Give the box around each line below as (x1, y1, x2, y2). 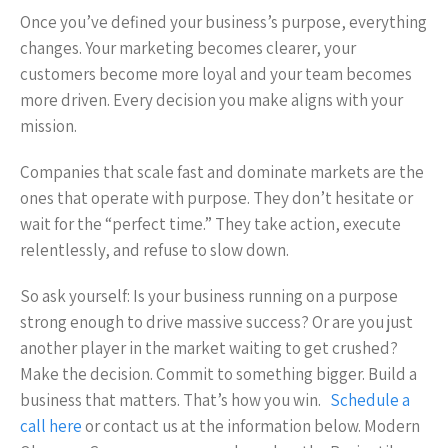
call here (20, 415, 82, 437)
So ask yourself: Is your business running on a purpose (20, 285, 398, 307)
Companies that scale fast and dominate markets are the (20, 161, 424, 183)
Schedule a (330, 389, 410, 411)
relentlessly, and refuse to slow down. (20, 239, 289, 261)
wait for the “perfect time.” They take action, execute (20, 213, 401, 235)
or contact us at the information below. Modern (82, 415, 420, 437)
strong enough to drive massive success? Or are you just (20, 311, 413, 333)
